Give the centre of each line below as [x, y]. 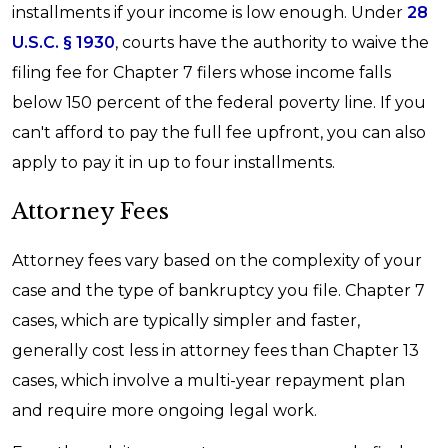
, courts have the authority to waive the [272, 42]
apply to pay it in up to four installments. [173, 162]
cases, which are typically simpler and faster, [186, 320]
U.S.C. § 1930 [63, 42]
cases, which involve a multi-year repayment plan [208, 380]
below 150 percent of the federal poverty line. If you [219, 102]
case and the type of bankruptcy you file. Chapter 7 [218, 290]
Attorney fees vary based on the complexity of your [217, 260]
